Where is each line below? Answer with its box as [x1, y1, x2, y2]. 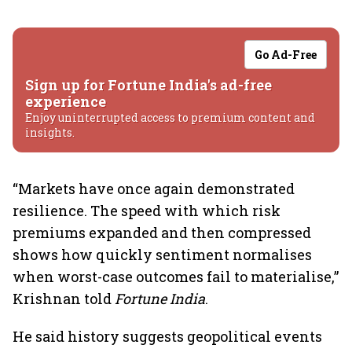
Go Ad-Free [255, 47, 317, 62]
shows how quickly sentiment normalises [13, 245, 312, 264]
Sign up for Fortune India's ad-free [25, 75, 272, 94]
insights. [25, 125, 75, 140]
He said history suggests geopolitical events [13, 327, 322, 346]
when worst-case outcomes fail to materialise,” [13, 267, 339, 286]
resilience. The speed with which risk [13, 201, 280, 220]
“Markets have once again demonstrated [13, 179, 295, 198]
